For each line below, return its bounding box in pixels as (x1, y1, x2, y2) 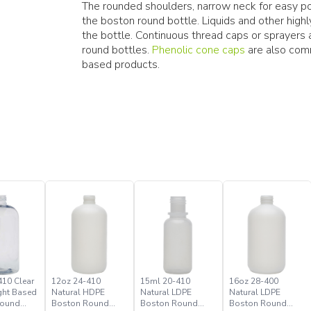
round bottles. (81, 42, 152, 58)
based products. (81, 56, 160, 72)
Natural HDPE (51, 286, 105, 298)
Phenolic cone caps (151, 42, 245, 58)
